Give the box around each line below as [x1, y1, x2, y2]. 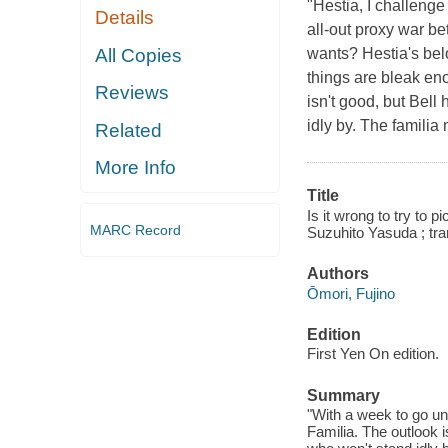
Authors [306, 265, 369, 283]
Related [95, 119, 163, 141]
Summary [306, 386, 380, 404]
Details [95, 7, 155, 29]
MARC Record [89, 221, 181, 238]
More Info [95, 157, 177, 179]
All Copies [95, 44, 183, 66]
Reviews [95, 82, 170, 104]
